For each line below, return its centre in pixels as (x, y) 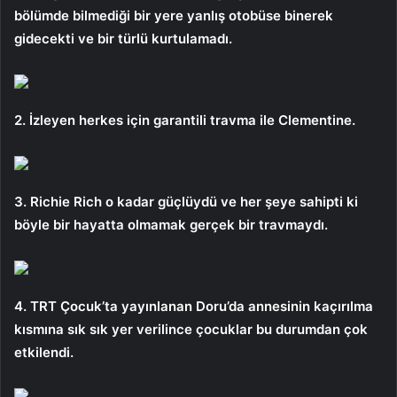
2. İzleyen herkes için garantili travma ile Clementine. (185, 120)
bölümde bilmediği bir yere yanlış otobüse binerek (174, 15)
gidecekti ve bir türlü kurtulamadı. (123, 38)
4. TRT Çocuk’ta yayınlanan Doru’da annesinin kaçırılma (194, 306)
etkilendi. (44, 352)
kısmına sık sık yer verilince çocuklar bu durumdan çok (191, 329)
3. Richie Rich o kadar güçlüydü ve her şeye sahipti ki (186, 201)
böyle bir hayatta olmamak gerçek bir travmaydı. (171, 224)
